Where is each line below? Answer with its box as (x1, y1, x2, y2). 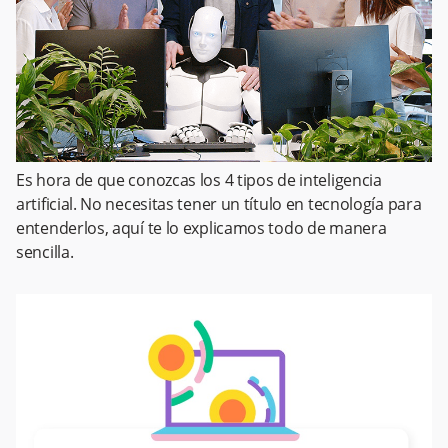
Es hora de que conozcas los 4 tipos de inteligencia (16, 168, 382, 191)
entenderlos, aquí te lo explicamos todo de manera (16, 216, 387, 239)
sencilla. (16, 240, 74, 263)
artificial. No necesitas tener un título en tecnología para (16, 192, 422, 215)
